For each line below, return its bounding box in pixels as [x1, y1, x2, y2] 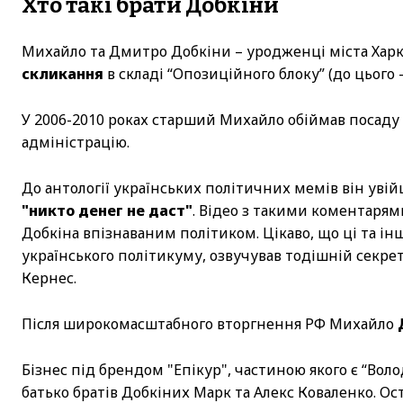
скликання [22, 63, 103, 84]
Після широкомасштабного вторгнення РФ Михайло [22, 313, 398, 334]
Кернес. [22, 267, 76, 288]
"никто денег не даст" [22, 200, 193, 220]
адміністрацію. [22, 131, 130, 152]
